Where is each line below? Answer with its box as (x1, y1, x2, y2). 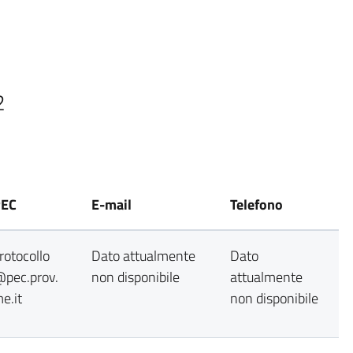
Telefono (230, 194, 283, 215)
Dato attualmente (91, 245, 195, 266)
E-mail (91, 194, 132, 215)
